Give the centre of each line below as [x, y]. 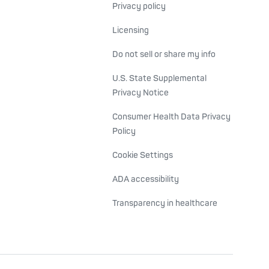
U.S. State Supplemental [159, 78]
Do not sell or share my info [164, 54]
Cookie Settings [143, 155]
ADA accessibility [146, 179]
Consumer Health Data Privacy [171, 117]
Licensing [131, 30]
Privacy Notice [141, 93]
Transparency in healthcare [165, 203]
